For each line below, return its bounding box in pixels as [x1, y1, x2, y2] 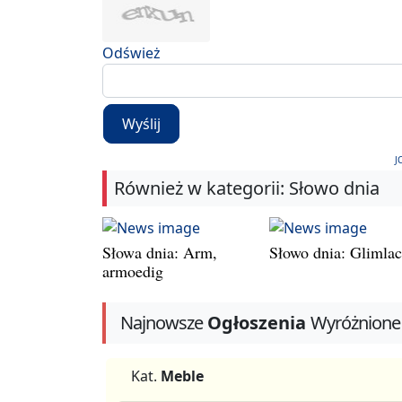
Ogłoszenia [203, 310, 310, 336]
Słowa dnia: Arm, [102, 241, 217, 264]
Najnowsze [120, 310, 203, 336]
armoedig [102, 260, 163, 283]
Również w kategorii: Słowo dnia [114, 176, 380, 201]
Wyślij [122, 114, 161, 135]
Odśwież [102, 42, 161, 63]
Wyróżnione [310, 310, 400, 336]
